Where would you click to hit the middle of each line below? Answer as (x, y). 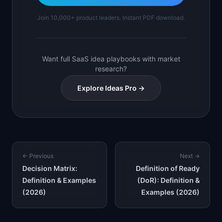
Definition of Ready (168, 168)
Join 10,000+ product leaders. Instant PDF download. (111, 18)
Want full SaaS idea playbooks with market (111, 59)
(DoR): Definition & (168, 180)
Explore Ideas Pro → (111, 88)
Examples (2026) (170, 192)
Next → (190, 156)
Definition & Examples (59, 180)
